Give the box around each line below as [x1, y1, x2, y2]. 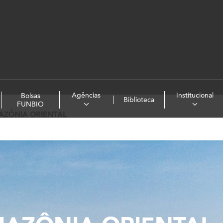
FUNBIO [17, 100, 44, 109]
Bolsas [20, 91, 40, 100]
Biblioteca [123, 96, 154, 105]
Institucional [176, 91, 214, 100]
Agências [72, 91, 101, 100]
